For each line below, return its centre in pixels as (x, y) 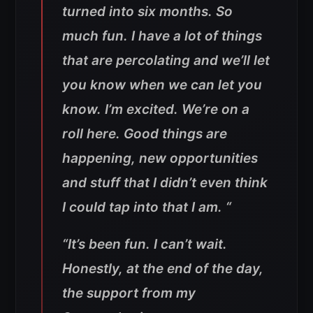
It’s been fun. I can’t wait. (147, 245)
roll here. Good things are (145, 134)
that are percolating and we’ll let (166, 61)
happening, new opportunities (160, 159)
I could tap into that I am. (144, 208)
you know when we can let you (162, 85)
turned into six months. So (147, 12)
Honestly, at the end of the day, (163, 269)
